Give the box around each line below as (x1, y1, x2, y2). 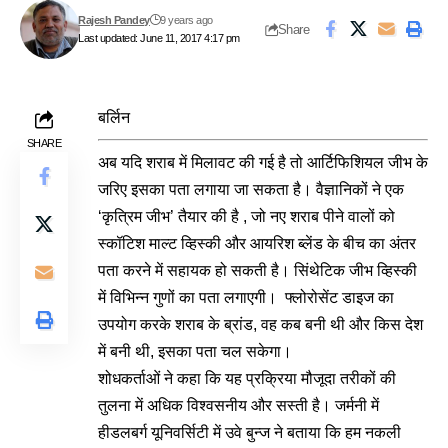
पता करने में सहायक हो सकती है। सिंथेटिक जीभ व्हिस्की (98, 262, 417, 279)
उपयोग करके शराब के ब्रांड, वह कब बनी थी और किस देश (98, 316, 423, 333)
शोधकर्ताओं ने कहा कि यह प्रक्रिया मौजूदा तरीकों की (98, 370, 396, 387)
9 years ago (160, 14, 213, 26)
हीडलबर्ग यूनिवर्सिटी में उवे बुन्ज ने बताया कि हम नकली (98, 424, 401, 441)
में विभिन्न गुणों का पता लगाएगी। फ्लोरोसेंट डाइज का (98, 289, 394, 306)
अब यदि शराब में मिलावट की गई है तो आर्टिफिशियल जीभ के (98, 154, 428, 171)
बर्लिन (98, 109, 130, 126)
